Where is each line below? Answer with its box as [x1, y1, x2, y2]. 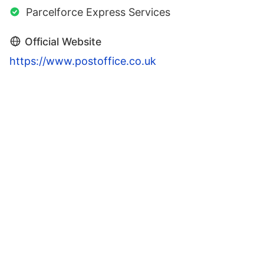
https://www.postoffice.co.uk [9, 55, 156, 68]
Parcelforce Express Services [26, 6, 170, 19]
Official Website [25, 35, 101, 48]
